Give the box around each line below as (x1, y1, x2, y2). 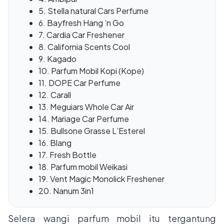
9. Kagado (38, 53, 76, 64)
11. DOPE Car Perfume (38, 77, 120, 88)
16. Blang (38, 137, 71, 148)
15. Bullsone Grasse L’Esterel (38, 125, 145, 136)
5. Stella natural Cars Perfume (38, 5, 148, 16)
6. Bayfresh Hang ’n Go (38, 17, 124, 28)
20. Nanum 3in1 (38, 185, 94, 196)
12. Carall (38, 89, 71, 100)
